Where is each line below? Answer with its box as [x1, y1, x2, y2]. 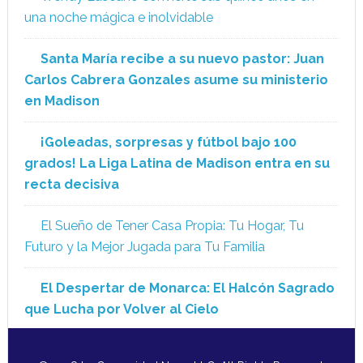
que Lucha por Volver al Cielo [23, 301, 219, 318]
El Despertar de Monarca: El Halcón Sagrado [40, 280, 335, 297]
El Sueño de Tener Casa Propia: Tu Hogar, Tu [40, 218, 304, 234]
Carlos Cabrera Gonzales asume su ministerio [23, 72, 328, 88]
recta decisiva [23, 177, 119, 193]
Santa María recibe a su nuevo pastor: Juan [40, 51, 324, 67]
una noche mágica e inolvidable [23, 10, 213, 26]
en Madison [23, 93, 100, 109]
